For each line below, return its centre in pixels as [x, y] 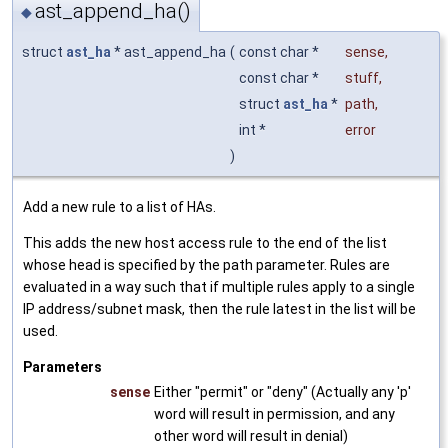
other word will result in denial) [251, 436]
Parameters [62, 367]
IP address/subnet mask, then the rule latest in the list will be [219, 309]
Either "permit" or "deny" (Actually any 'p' [282, 392]
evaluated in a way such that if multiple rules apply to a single [219, 287]
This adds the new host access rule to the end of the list [205, 243]
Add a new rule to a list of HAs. [119, 207]
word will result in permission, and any [274, 414]
